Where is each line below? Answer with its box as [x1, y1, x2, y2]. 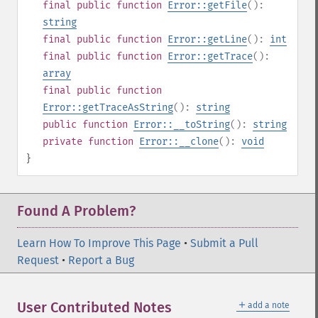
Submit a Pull [190, 236, 258, 250]
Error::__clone [139, 136, 219, 148]
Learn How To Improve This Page [17, 236, 181, 250]
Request [17, 253, 59, 267]
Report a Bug [68, 253, 134, 267]
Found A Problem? [17, 202, 136, 219]
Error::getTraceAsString [43, 102, 173, 114]
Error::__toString [133, 119, 230, 131]
